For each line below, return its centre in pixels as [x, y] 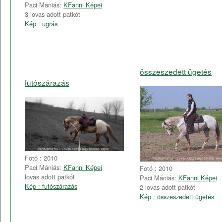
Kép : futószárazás [51, 186]
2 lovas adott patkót [167, 187]
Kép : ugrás [41, 23]
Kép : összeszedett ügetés [177, 197]
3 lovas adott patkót [53, 14]
